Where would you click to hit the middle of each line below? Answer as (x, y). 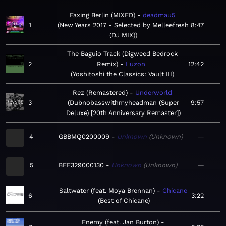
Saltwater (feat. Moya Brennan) (107, 191)
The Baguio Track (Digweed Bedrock (122, 54)
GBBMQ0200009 (84, 137)
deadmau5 (159, 15)
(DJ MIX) (122, 35)
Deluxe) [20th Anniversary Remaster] (122, 113)
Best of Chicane (124, 201)
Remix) (107, 64)
